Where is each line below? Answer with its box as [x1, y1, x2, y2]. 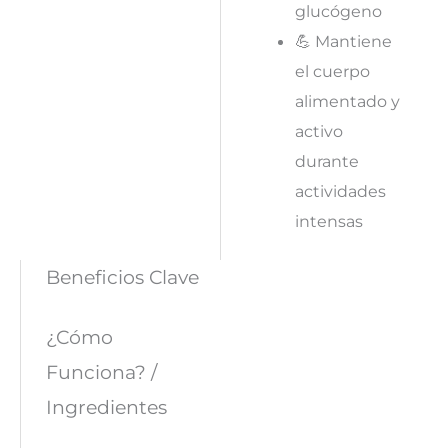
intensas [294, 210, 363, 231]
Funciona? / [45, 360, 157, 385]
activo [294, 120, 343, 141]
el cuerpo [294, 60, 370, 81]
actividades [294, 180, 386, 201]
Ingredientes [45, 395, 167, 420]
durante [294, 150, 359, 171]
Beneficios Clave [45, 265, 199, 290]
